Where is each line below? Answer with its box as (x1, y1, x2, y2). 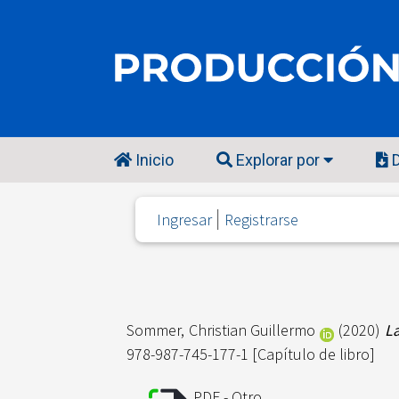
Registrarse (224, 209, 298, 231)
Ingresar (157, 209, 212, 231)
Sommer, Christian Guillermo (126, 320, 316, 341)
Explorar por (232, 151, 323, 170)
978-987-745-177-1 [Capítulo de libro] (126, 344, 375, 365)
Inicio (132, 151, 174, 170)
